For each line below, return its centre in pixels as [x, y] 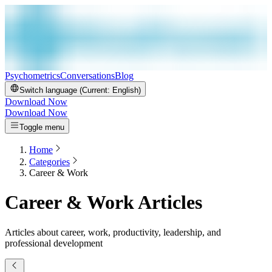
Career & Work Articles [104, 202]
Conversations [87, 76]
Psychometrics [32, 76]
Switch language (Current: [66, 90]
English [125, 90]
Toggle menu [42, 127]
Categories [49, 162]
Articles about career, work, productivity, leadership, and [113, 232]
